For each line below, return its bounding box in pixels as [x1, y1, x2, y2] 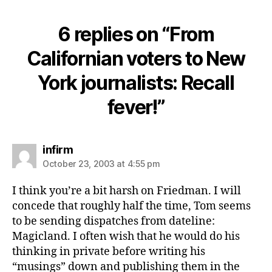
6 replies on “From [58, 22, 214, 46]
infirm [42, 143, 73, 156]
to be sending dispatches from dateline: [12, 214, 215, 228]
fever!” [107, 95, 165, 119]
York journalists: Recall [38, 71, 234, 95]
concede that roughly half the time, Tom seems [12, 199, 251, 213]
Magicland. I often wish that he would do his [12, 229, 240, 243]
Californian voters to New [27, 47, 245, 70]
